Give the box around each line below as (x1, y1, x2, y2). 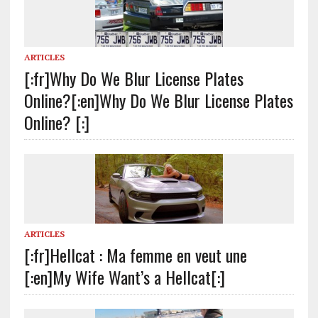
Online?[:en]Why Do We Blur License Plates (23, 87, 293, 114)
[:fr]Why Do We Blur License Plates (23, 65, 243, 92)
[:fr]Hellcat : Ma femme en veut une (23, 241, 247, 268)
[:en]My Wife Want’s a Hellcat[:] (23, 263, 225, 290)
